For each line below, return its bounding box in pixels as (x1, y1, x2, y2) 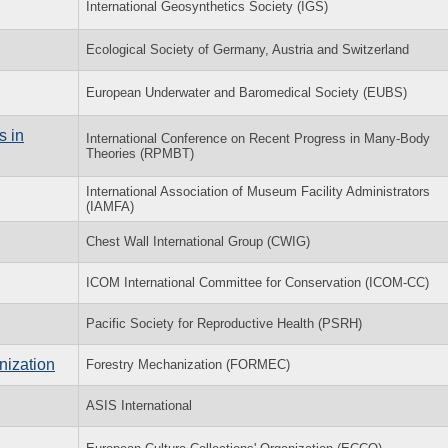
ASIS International (86, 397, 192, 413)
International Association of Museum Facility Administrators (86, 183, 430, 199)
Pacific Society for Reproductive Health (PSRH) (86, 315, 362, 331)
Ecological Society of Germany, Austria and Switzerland (86, 41, 409, 57)
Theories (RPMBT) (86, 145, 194, 161)
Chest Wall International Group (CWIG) (86, 233, 310, 249)
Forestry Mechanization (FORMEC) (86, 356, 290, 372)
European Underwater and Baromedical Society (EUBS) (86, 84, 407, 100)
